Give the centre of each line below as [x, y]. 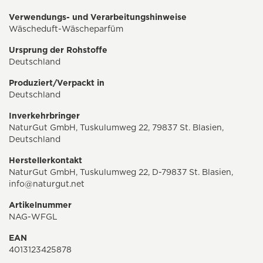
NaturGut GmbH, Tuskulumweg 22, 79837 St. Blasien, [116, 128]
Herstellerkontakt [45, 161]
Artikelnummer [40, 205]
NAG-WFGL [33, 217]
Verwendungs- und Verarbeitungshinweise [98, 17]
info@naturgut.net [47, 184]
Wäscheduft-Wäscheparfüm [66, 29]
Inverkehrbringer [44, 116]
